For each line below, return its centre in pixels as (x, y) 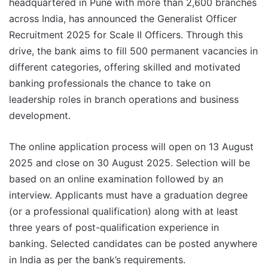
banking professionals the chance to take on (110, 83)
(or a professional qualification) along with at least (124, 211)
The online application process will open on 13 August (131, 146)
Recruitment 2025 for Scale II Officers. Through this (126, 34)
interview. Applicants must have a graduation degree (128, 195)
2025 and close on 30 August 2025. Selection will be (130, 162)
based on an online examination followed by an (116, 179)
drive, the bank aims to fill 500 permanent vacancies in (133, 51)
